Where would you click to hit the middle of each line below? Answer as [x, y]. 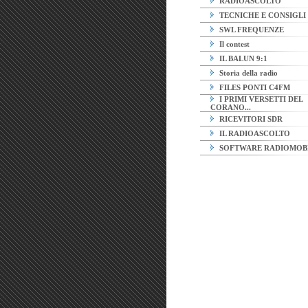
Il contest [233, 44]
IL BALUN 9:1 [242, 58]
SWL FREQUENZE [251, 30]
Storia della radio [247, 73]
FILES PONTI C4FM [254, 87]
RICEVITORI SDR [250, 119]
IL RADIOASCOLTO [254, 133]
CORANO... [231, 107]
